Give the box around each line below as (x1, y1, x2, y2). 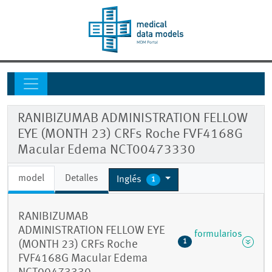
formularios (194, 229, 242, 240)
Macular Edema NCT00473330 (18, 143, 195, 157)
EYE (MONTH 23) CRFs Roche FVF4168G (18, 127, 243, 141)
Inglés (117, 174, 144, 185)
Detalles (65, 174, 98, 184)
